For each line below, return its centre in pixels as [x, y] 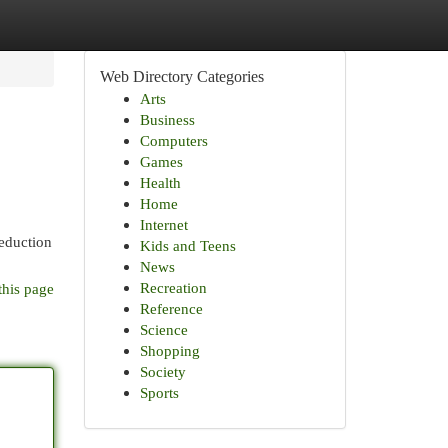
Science [163, 329]
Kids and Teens [187, 245]
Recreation [173, 287]
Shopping [169, 350]
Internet [163, 224]
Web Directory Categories [181, 76]
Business [167, 119]
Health [160, 182]
